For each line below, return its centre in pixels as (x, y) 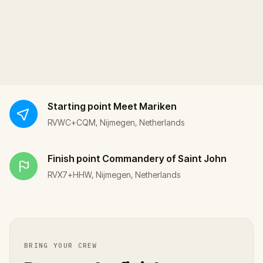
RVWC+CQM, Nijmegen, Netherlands (116, 122)
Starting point (80, 106)
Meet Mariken (145, 106)
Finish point (74, 158)
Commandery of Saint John (164, 158)
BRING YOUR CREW (61, 245)
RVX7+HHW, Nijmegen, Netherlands (114, 174)
